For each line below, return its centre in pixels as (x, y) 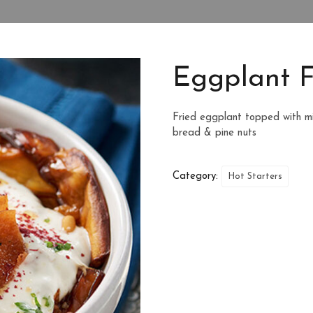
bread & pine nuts (215, 133)
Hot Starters (255, 176)
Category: (197, 176)
